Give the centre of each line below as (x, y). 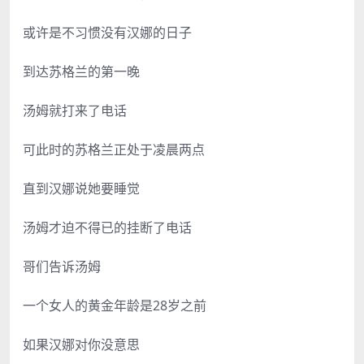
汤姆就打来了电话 (75, 110)
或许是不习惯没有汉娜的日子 (107, 32)
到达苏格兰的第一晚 (81, 71)
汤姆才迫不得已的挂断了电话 (107, 227)
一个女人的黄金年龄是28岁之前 (115, 305)
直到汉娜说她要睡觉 (81, 188)
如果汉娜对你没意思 (81, 344)
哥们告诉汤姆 (62, 266)
